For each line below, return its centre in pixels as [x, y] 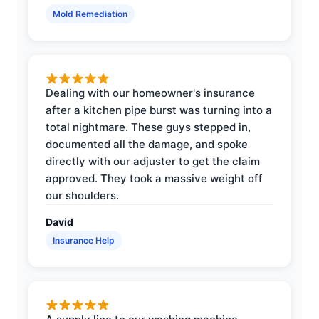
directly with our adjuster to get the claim [153, 161]
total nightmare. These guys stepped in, [148, 127]
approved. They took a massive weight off [154, 178]
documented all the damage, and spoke [147, 144]
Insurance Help [84, 240]
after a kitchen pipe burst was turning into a [159, 110]
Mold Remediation [90, 14]
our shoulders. [82, 195]
